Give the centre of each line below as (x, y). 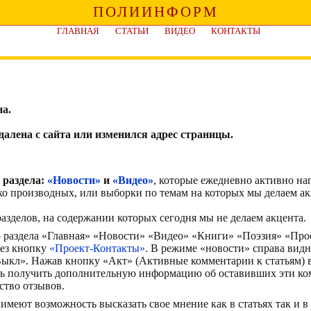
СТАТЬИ (132, 31)
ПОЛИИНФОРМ (156, 12)
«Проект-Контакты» (97, 248)
